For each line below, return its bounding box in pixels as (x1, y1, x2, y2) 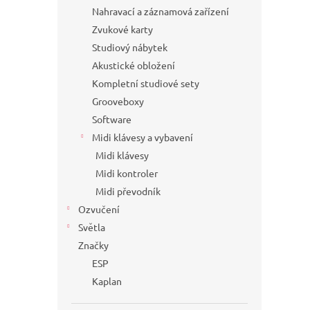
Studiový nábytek (92, 41, 167, 53)
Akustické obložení (92, 59, 175, 71)
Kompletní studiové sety (92, 77, 199, 89)
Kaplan (92, 275, 122, 287)
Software (92, 113, 131, 125)
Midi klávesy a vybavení (92, 131, 193, 143)
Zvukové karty (92, 23, 153, 35)
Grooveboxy (92, 95, 144, 107)
